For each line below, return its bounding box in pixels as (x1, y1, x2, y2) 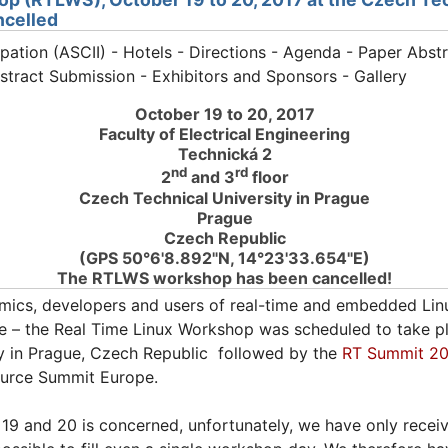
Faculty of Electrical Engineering (99, 124, 350, 145)
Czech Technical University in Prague (79, 187, 370, 208)
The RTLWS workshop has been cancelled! (57, 267, 392, 288)
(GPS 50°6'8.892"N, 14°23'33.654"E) (79, 247, 370, 268)
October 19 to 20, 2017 (134, 104, 315, 125)
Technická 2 (177, 144, 272, 165)
